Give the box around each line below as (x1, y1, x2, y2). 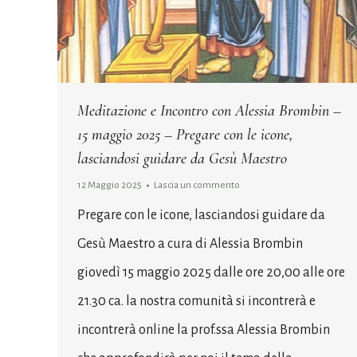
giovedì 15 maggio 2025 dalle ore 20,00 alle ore (77, 265, 345, 280)
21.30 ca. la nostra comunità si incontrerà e (77, 293, 316, 308)
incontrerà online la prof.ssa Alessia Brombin (77, 322, 330, 337)
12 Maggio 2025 (77, 179, 142, 190)
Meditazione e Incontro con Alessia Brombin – (77, 100, 341, 120)
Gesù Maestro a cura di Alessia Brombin (77, 236, 303, 251)
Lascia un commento (154, 179, 240, 190)
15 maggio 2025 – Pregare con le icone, (77, 124, 293, 144)
